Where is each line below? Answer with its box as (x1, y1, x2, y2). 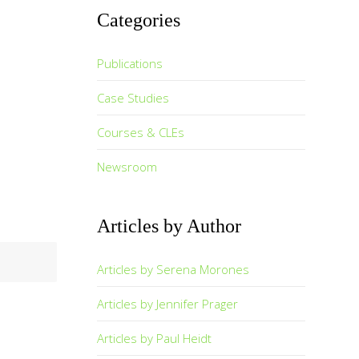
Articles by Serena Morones (97, 261, 249, 277)
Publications (97, 55, 163, 71)
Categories (97, 10, 180, 30)
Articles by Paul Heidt (97, 330, 212, 346)
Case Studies (97, 90, 169, 106)
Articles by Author (97, 216, 241, 236)
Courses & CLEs (97, 124, 184, 140)
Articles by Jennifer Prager (97, 296, 238, 312)
